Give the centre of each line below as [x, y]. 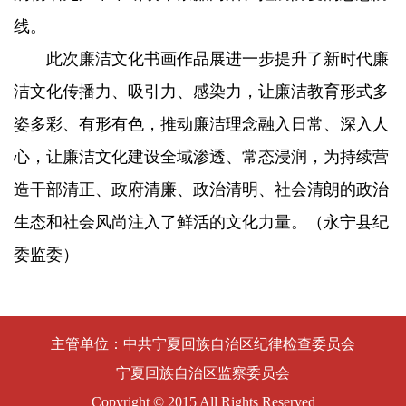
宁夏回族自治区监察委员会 [203, 372]
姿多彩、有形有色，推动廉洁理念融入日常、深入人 [201, 124]
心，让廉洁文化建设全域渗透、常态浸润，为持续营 [201, 156]
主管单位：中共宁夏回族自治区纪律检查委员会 [203, 343]
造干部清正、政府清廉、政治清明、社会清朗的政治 [201, 189]
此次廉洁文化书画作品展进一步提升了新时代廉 [201, 58]
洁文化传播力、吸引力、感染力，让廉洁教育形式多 [201, 91]
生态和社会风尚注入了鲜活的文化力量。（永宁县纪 [201, 222]
